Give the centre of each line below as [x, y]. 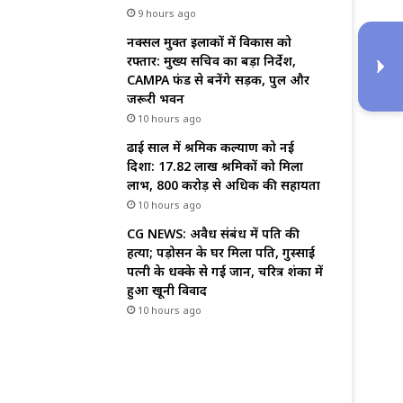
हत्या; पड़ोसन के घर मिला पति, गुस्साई [221, 253]
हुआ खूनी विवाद [167, 291]
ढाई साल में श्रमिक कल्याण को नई [210, 148]
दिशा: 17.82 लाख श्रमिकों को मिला [215, 166]
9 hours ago [167, 13]
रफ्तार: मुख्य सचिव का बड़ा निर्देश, [211, 61]
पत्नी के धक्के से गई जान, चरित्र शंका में [225, 272]
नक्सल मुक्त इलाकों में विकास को [209, 42]
